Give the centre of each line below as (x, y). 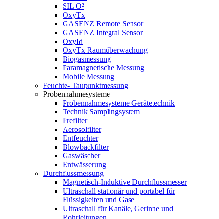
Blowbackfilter (86, 147)
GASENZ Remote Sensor (103, 24)
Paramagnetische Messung (103, 68)
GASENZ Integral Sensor (103, 33)
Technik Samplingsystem (101, 112)
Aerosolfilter (82, 129)
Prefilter (75, 120)
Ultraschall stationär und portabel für (119, 191)
